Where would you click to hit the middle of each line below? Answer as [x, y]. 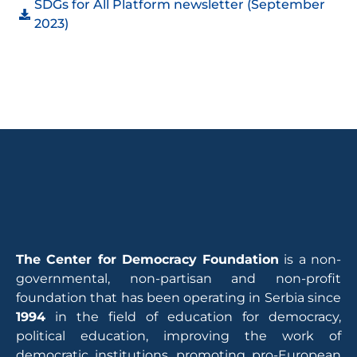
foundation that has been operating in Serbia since [178, 298]
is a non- [310, 260]
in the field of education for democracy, [193, 317]
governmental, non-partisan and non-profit [178, 279]
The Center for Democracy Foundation [148, 260]
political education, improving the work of [178, 336]
